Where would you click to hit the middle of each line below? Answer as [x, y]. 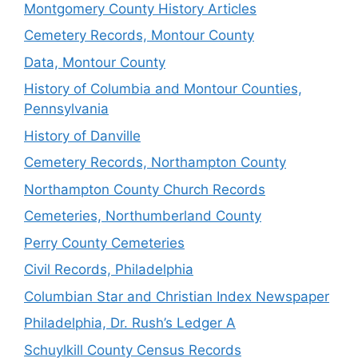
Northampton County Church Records [145, 189]
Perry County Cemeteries [104, 243]
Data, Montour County [95, 62]
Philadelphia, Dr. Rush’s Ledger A [130, 323]
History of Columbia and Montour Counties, [163, 89]
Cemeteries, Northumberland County [143, 216]
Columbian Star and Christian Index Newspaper [177, 296]
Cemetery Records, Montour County [139, 35]
